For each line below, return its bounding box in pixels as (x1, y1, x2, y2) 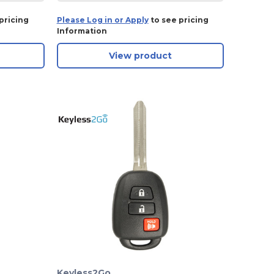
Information (56, 26, 107, 36)
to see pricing (148, 15, 209, 25)
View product (108, 50, 172, 62)
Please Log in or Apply (56, 15, 149, 25)
